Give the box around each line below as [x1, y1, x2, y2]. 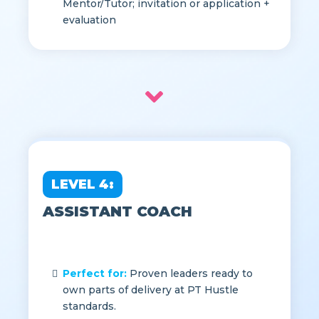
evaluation [63, 38, 116, 52]
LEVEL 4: [51, 202, 114, 218]
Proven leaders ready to [127, 292, 253, 305]
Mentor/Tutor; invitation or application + [63, 22, 270, 36]
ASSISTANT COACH [43, 228, 192, 246]
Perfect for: [63, 292, 127, 305]
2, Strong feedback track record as [63, 6, 239, 19]
